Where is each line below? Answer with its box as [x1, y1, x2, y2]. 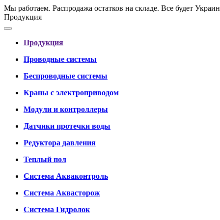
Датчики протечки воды [24, 122, 110, 130]
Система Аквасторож [24, 189, 100, 197]
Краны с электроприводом [24, 88, 119, 97]
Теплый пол [24, 155, 66, 164]
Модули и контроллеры [24, 105, 108, 113]
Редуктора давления [24, 138, 96, 147]
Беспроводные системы [24, 72, 108, 80]
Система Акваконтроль [24, 172, 108, 180]
